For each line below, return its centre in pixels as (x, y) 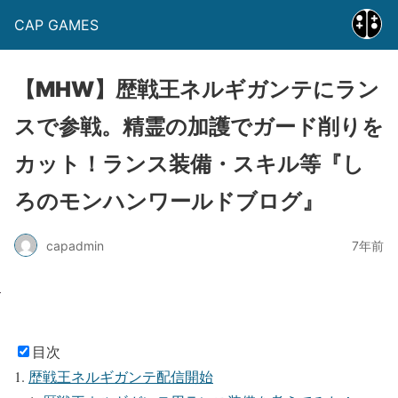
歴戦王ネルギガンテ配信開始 (121, 376)
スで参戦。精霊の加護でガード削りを (199, 127)
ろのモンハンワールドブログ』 (169, 201)
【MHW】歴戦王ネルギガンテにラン (197, 89)
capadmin (75, 245)
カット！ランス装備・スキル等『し (189, 164)
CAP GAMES (56, 25)
